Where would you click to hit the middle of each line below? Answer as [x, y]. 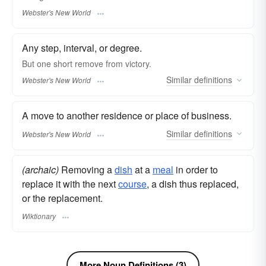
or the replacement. [62, 198]
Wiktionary [39, 216]
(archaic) [40, 169]
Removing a [87, 169]
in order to [196, 169]
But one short [48, 63]
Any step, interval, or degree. [82, 47]
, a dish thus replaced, [193, 183]
